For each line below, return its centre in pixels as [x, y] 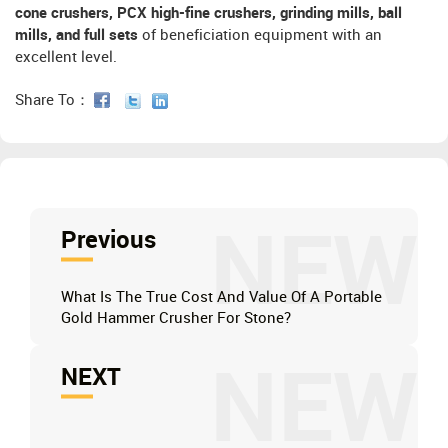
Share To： [54, 100]
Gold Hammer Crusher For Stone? [176, 318]
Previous [109, 240]
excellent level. [66, 57]
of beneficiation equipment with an [260, 35]
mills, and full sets [76, 35]
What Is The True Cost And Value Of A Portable [222, 297]
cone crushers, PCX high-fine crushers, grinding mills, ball [208, 13]
